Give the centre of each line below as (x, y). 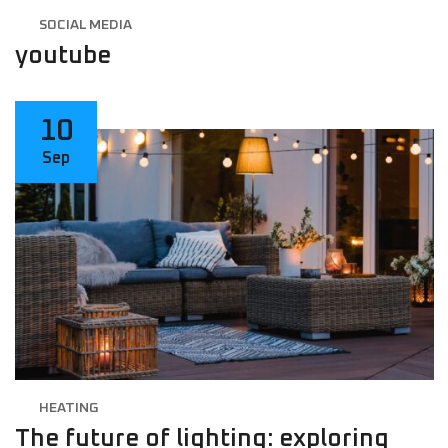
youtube (63, 55)
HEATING (69, 407)
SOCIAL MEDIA (85, 24)
